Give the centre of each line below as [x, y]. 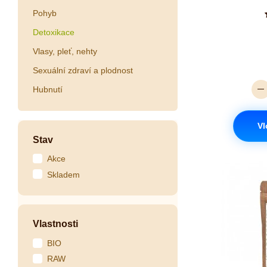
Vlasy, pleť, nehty [65, 51]
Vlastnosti [55, 224]
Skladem [63, 174]
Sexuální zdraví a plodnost [83, 70]
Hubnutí [48, 89]
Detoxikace [54, 32]
